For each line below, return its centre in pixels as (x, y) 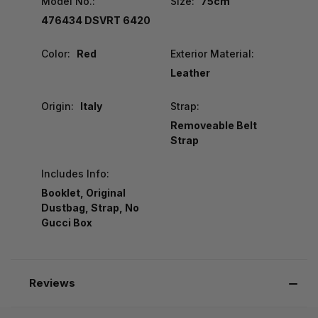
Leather (190, 72)
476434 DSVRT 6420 (96, 20)
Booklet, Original (83, 192)
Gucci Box (67, 222)
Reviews (52, 283)
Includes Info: (75, 173)
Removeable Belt (213, 125)
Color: (56, 53)
